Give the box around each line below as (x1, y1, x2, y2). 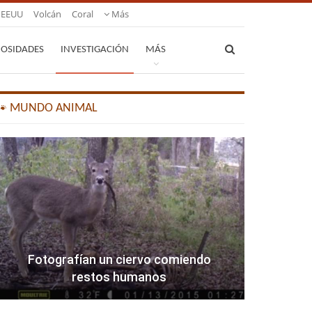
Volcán (33, 8, 61, 20)
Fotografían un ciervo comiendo (27, 252, 211, 267)
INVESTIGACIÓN (61, 45, 129, 55)
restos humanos (72, 270, 167, 285)
